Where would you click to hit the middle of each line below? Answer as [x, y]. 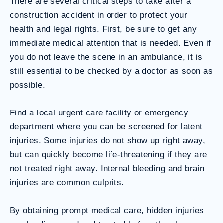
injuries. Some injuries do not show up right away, [108, 140]
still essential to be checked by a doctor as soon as [111, 71]
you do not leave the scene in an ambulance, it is [106, 57]
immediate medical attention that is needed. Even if [111, 43]
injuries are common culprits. [67, 182]
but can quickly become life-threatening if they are [109, 154]
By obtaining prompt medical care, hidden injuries [107, 210]
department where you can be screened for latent [106, 126]
